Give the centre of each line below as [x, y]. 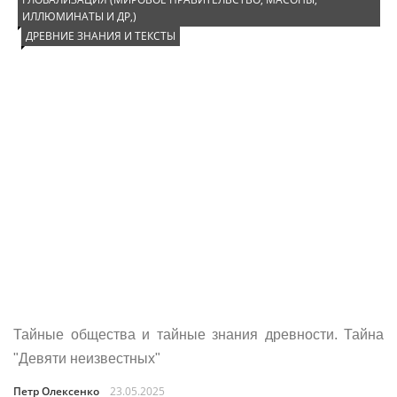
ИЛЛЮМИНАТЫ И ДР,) [79, 16]
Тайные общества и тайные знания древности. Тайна [198, 335]
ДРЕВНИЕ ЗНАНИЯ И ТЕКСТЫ [101, 36]
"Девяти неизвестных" [87, 358]
